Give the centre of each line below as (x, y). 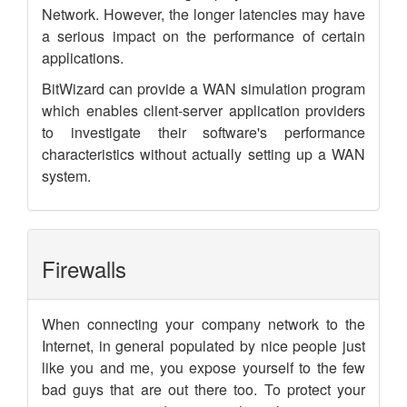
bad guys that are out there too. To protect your (203, 389)
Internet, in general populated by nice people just (203, 345)
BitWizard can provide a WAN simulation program (203, 88)
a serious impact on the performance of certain (203, 35)
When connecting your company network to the (203, 323)
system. (66, 175)
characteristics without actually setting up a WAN (203, 154)
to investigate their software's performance (203, 132)
